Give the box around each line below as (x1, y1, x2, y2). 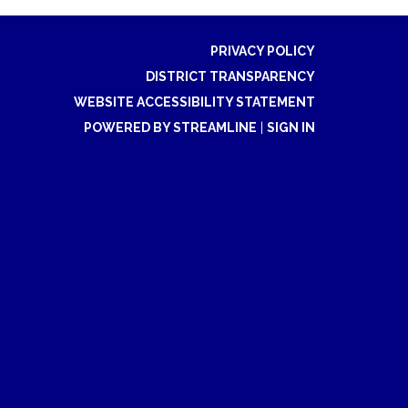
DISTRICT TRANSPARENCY (146, 68, 315, 84)
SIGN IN (267, 119, 315, 135)
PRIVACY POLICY (210, 43, 315, 58)
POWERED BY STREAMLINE (84, 119, 257, 135)
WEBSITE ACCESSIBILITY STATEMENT (74, 94, 315, 109)
